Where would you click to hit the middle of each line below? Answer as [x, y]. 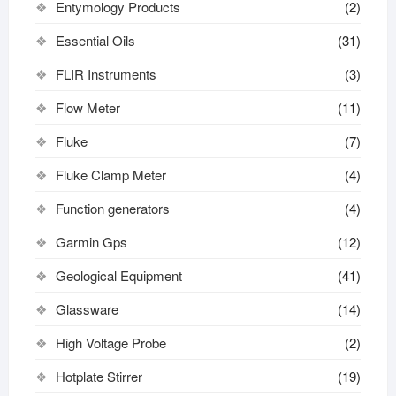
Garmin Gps [91, 241]
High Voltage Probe [110, 342]
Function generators [112, 208]
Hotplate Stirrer [99, 376]
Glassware [87, 308]
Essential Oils [95, 40]
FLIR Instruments [106, 73]
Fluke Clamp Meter [110, 174]
